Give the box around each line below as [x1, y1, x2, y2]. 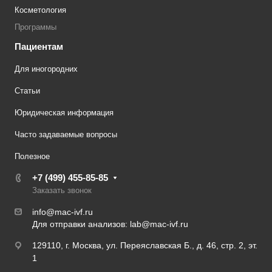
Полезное [15, 152, 50, 161]
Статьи [15, 86, 40, 96]
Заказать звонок [32, 186, 92, 195]
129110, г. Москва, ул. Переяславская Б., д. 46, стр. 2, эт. [32, 240, 257, 251]
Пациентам [15, 41, 63, 52]
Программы [15, 22, 56, 32]
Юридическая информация [15, 108, 114, 118]
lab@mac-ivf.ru [130, 219, 188, 229]
